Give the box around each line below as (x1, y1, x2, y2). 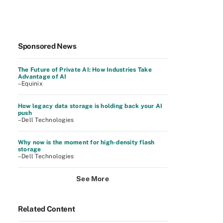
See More (76, 175, 109, 183)
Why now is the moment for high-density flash (18, 139, 155, 146)
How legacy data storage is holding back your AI (18, 103, 163, 110)
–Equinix (18, 80, 43, 87)
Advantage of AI (18, 73, 67, 80)
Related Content (18, 205, 75, 213)
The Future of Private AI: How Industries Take (18, 66, 152, 73)
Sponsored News (18, 42, 77, 50)
